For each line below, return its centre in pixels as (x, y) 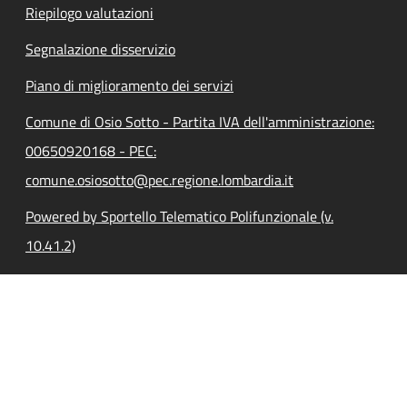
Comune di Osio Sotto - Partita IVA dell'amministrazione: (200, 122)
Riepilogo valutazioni (89, 13)
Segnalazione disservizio (100, 49)
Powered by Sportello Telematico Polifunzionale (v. (179, 216)
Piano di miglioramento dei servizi (129, 85)
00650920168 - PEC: (91, 151)
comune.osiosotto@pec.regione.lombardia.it (159, 180)
